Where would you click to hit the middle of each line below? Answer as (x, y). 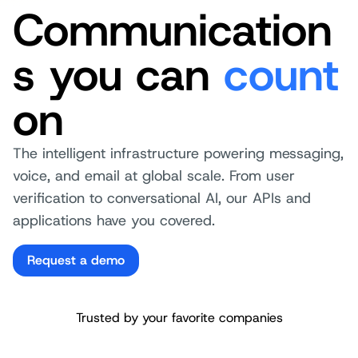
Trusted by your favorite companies (179, 318)
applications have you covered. (114, 221)
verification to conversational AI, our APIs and (162, 198)
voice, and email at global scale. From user (154, 176)
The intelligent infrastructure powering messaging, (178, 153)
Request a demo (76, 260)
